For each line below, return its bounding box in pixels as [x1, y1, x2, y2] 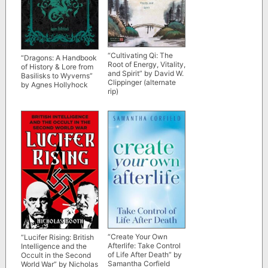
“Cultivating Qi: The [107, 50, 173, 60]
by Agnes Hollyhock [20, 80, 88, 89]
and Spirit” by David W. [107, 68, 184, 78]
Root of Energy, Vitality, [107, 59, 185, 69]
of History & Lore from [20, 62, 93, 71]
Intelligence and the [20, 241, 87, 251]
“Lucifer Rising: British [20, 232, 94, 242]
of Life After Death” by [107, 249, 182, 259]
